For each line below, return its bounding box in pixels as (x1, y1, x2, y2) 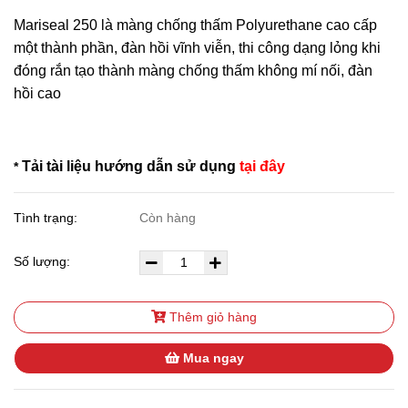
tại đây (240, 158, 285, 174)
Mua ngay (178, 351, 244, 365)
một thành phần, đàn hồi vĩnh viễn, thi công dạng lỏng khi (14, 40, 381, 56)
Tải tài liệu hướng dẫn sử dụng (22, 158, 236, 174)
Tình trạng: (14, 210, 81, 225)
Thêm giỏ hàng (169, 310, 257, 324)
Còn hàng (139, 210, 197, 225)
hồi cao (14, 86, 61, 101)
